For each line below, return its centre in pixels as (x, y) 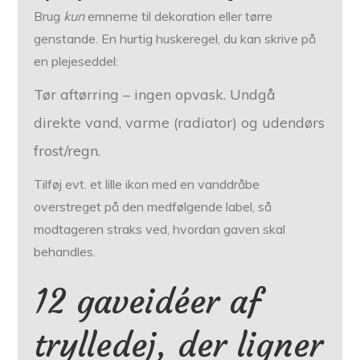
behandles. (65, 252)
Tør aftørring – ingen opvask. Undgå (155, 95)
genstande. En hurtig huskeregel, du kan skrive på (175, 39)
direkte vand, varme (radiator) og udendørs (180, 123)
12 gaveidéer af (148, 302)
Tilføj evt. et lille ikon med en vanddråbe (147, 184)
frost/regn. (67, 151)
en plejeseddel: (76, 61)
